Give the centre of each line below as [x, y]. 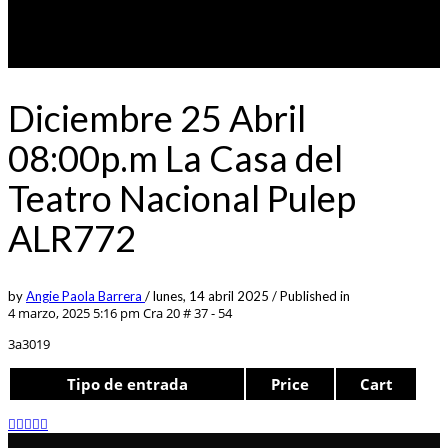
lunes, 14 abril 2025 [212, 295]
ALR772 [72, 237]
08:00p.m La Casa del [175, 157]
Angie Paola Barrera [85, 295]
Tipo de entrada [127, 383]
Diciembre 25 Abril [157, 117]
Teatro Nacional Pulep [182, 197]
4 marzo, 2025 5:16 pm [74, 312]
